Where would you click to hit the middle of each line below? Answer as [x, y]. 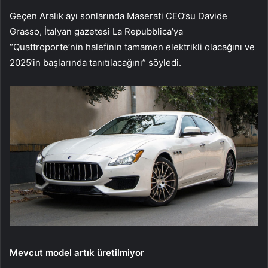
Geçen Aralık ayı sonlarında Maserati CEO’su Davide [118, 16]
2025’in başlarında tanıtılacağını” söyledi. [95, 63]
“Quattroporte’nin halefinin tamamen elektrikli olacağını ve [132, 47]
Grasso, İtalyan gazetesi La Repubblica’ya [96, 32]
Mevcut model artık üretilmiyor [77, 253]
